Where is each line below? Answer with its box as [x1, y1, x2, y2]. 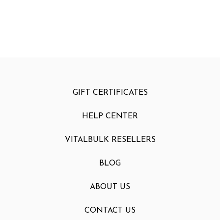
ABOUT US [90, 183, 130, 191]
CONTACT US [84, 206, 136, 215]
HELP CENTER [82, 112, 138, 120]
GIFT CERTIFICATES [72, 88, 148, 97]
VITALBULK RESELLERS [64, 136, 156, 144]
